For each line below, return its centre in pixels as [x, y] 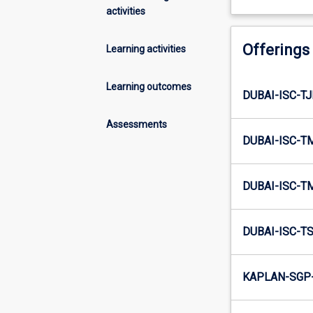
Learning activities [146, 49]
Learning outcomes [149, 86]
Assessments [137, 124]
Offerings [276, 50]
